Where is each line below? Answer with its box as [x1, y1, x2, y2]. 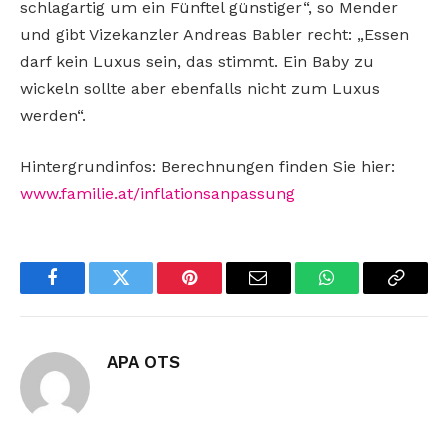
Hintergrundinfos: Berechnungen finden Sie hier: [20, 157, 395, 177]
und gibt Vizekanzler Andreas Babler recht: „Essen [20, 24, 409, 44]
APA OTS [107, 352, 180, 373]
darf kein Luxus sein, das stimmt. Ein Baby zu [20, 51, 374, 71]
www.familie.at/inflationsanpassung [20, 184, 295, 204]
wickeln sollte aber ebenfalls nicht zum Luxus [20, 78, 380, 98]
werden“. [20, 105, 86, 125]
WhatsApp [325, 283, 403, 302]
